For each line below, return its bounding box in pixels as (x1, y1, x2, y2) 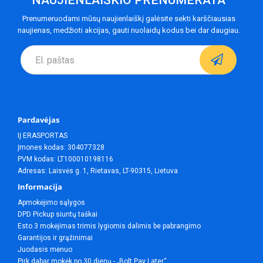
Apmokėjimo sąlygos (18, 198, 85, 207)
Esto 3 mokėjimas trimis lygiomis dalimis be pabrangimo (18, 222, 201, 231)
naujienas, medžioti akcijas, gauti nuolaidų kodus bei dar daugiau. (17, 26, 240, 35)
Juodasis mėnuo (18, 245, 72, 254)
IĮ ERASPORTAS (18, 131, 68, 140)
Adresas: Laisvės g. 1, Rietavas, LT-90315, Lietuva (18, 167, 178, 176)
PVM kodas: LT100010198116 (18, 155, 113, 164)
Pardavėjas (18, 114, 59, 126)
